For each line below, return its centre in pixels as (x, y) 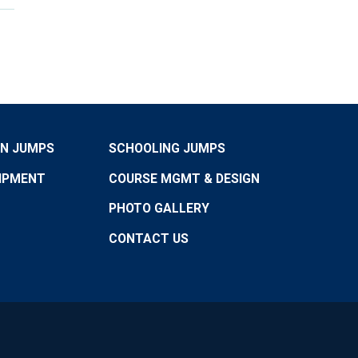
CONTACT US (148, 239)
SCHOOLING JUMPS (167, 148)
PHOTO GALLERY (159, 209)
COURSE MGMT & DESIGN (184, 178)
